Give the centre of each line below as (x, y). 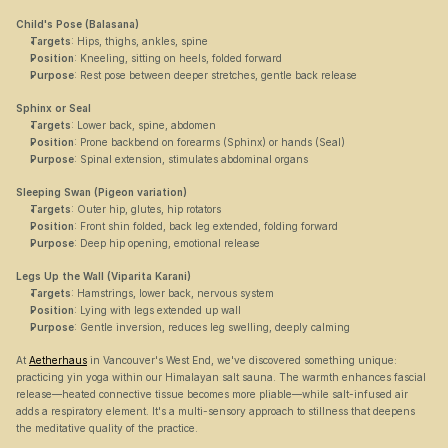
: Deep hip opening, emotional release (167, 243)
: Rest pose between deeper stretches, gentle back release (215, 75)
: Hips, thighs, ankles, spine (139, 41)
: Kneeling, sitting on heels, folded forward (178, 58)
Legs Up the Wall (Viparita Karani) (103, 276)
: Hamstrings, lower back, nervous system (172, 293)
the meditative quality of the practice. (107, 428)
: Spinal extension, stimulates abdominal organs (191, 159)
